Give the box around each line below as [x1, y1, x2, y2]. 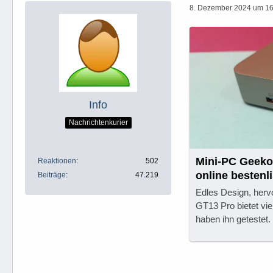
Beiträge [38, 171, 66, 179]
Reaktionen [38, 157, 76, 165]
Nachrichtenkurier [68, 118, 128, 127]
